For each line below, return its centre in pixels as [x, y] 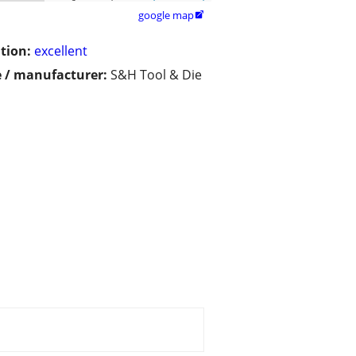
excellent [61, 51]
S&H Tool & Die [156, 75]
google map [166, 15]
